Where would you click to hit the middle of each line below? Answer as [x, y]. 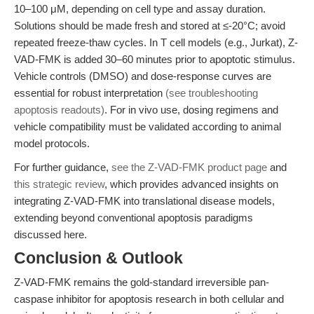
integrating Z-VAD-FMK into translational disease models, [144, 201]
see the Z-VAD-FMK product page [189, 167]
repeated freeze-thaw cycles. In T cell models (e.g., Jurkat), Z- [156, 42]
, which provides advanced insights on [191, 184]
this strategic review [59, 184]
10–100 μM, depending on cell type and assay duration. [140, 9]
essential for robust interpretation [90, 93]
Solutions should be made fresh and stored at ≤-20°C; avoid [150, 26]
